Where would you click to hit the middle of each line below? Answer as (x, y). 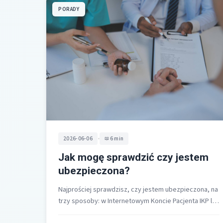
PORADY (69, 9)
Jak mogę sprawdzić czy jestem (133, 157)
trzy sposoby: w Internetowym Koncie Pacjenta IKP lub (139, 201)
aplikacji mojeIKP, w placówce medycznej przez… (132, 212)
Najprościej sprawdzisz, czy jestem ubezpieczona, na (138, 189)
